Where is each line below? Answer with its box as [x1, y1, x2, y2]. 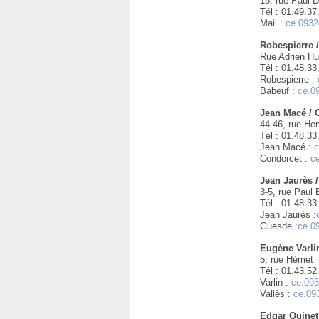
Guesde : [260, 221, 298, 231]
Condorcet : [260, 153, 311, 164]
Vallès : [260, 288, 294, 299]
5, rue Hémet [260, 254, 314, 265]
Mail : [260, 18, 286, 28]
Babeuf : [260, 85, 298, 96]
